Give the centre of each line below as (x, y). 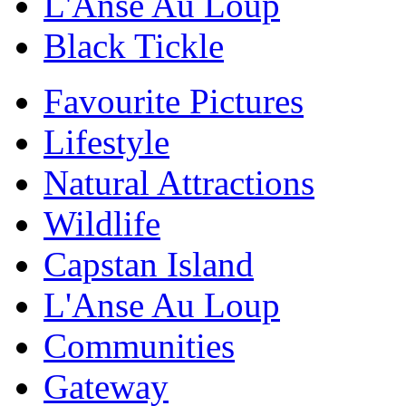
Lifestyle (106, 142)
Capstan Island (149, 264)
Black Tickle (134, 46)
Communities (139, 346)
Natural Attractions (179, 183)
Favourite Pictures (174, 101)
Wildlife (102, 223)
